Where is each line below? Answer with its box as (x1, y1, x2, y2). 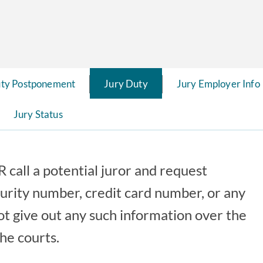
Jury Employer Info (176, 77, 260, 90)
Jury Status (13, 107, 63, 120)
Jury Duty (104, 77, 148, 90)
